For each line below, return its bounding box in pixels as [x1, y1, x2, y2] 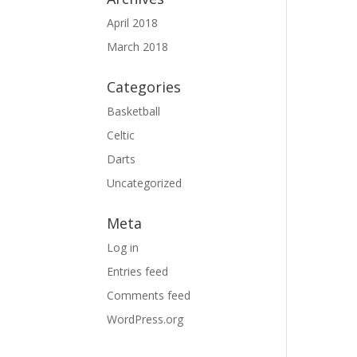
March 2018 [107, 39, 169, 54]
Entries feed [107, 264, 169, 279]
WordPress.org [107, 312, 184, 327]
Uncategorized [107, 175, 182, 190]
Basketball [107, 104, 161, 119]
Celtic [107, 127, 135, 143]
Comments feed [107, 288, 191, 303]
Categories [107, 77, 182, 96]
